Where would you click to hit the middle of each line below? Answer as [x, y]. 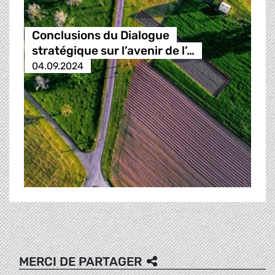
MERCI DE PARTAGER [80, 261]
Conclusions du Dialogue [100, 36]
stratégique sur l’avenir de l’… [113, 51]
